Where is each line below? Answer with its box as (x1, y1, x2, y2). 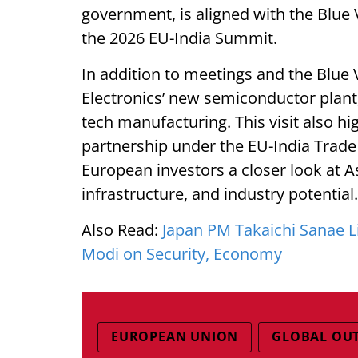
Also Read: (82, 219, 162, 241)
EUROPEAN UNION (111, 328, 239, 345)
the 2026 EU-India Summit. (82, 27, 281, 49)
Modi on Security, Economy (82, 243, 282, 265)
